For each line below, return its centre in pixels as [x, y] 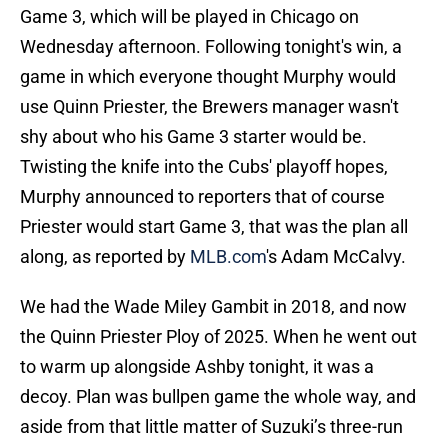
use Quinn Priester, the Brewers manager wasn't [209, 107]
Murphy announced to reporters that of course [202, 197]
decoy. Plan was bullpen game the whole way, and [218, 397]
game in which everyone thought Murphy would [208, 77]
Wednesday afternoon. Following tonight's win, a [211, 47]
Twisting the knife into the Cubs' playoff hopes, [204, 167]
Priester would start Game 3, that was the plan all [214, 227]
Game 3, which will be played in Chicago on [189, 17]
